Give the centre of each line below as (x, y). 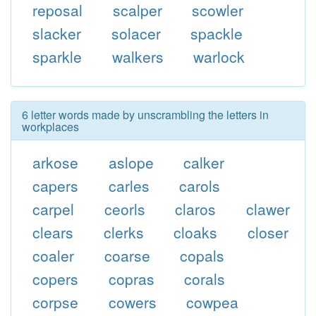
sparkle (57, 56)
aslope (131, 162)
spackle (217, 33)
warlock (219, 56)
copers (55, 279)
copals (202, 255)
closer (268, 232)
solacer (136, 33)
